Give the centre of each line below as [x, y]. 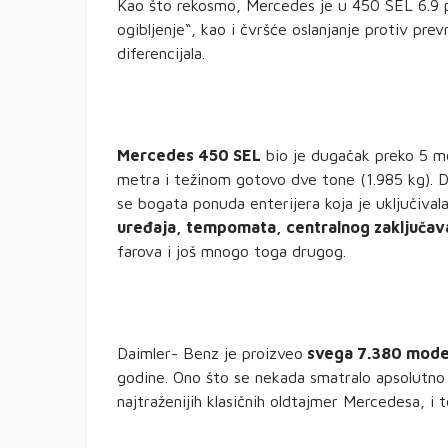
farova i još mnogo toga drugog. [231, 251]
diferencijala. [161, 53]
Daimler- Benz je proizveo [210, 353]
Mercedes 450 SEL [189, 155]
